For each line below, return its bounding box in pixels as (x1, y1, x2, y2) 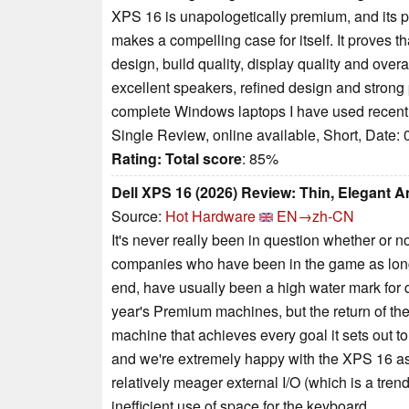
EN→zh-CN (277, 204, 354, 226)
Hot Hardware (165, 204, 256, 226)
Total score (165, 147, 242, 169)
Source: (111, 204, 165, 226)
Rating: (111, 147, 162, 169)
